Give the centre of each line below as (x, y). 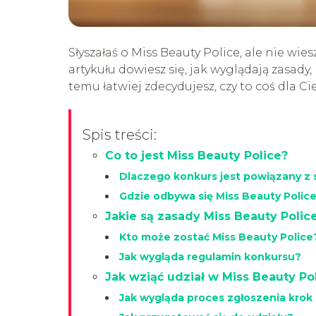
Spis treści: (120, 134)
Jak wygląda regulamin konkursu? (210, 256)
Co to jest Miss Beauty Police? (196, 155)
